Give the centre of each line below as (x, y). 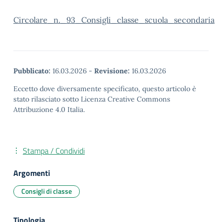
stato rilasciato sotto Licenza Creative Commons (92, 99)
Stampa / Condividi (54, 151)
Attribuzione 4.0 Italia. (49, 110)
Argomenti (32, 173)
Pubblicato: (32, 71)
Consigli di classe (47, 191)
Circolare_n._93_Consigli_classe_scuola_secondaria (114, 20)
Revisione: (112, 71)
